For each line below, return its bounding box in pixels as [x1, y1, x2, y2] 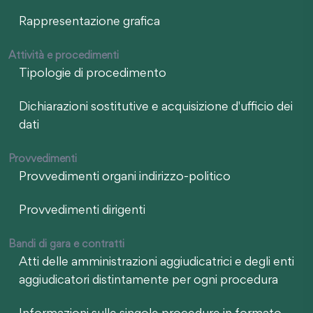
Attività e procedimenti [8, 50, 119, 61]
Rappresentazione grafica [19, 16, 160, 28]
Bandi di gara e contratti [8, 239, 124, 249]
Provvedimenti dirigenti [19, 205, 145, 217]
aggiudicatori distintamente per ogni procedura [19, 275, 278, 286]
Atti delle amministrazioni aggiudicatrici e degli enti [19, 256, 294, 268]
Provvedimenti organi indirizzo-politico [19, 171, 231, 183]
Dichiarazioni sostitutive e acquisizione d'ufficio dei [19, 101, 293, 113]
